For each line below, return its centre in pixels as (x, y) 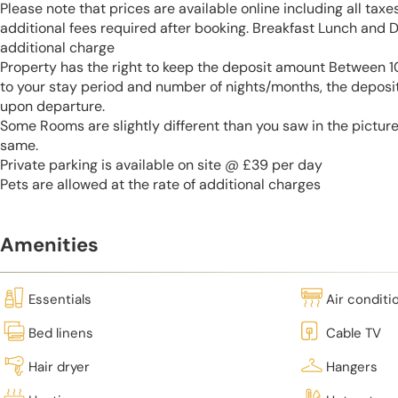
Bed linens (61, 333)
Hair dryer (59, 366)
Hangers (352, 366)
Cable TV (354, 333)
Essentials (60, 299)
